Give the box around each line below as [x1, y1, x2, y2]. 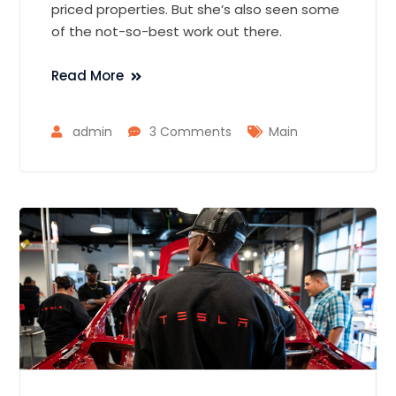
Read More [51, 65, 125, 85]
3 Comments [149, 122, 232, 141]
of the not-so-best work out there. [51, 21, 283, 41]
